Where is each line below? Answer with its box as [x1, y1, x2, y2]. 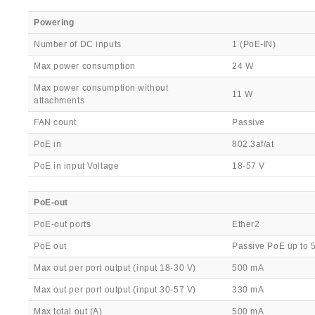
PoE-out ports [34, 219, 91, 229]
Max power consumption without [34, 83, 169, 93]
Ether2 [232, 219, 260, 229]
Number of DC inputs [34, 39, 122, 49]
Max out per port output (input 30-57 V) [34, 285, 196, 295]
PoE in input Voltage [34, 161, 120, 171]
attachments [34, 96, 85, 105]
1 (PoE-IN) [232, 39, 276, 49]
